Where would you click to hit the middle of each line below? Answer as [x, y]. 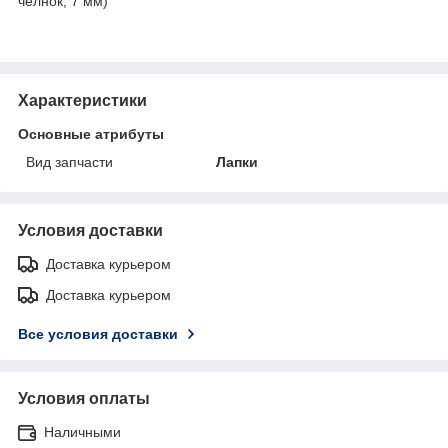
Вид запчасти [69, 161]
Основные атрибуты [91, 133]
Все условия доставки [98, 333]
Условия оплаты [84, 398]
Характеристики [82, 100]
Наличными [82, 431]
